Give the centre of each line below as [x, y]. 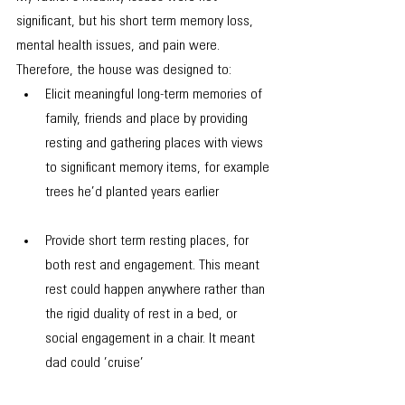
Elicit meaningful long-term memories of [155, 94]
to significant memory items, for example [159, 168]
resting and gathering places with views [156, 143]
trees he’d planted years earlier [132, 192]
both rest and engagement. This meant [154, 265]
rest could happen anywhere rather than [157, 290]
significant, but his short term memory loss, [137, 21]
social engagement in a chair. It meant [152, 339]
